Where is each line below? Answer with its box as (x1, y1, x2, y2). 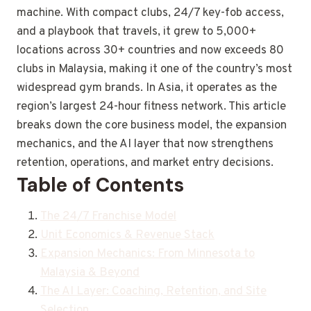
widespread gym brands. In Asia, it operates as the (17, 81, 277, 96)
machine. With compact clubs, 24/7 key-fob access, (17, 6, 284, 22)
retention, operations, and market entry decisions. (17, 155, 274, 171)
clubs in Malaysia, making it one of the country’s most (17, 62, 292, 78)
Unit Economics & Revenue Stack (40, 228, 215, 244)
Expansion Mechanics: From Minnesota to (40, 246, 255, 262)
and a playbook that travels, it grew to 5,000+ (17, 24, 256, 40)
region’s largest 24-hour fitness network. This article (17, 99, 286, 115)
